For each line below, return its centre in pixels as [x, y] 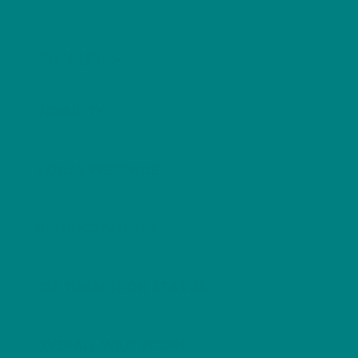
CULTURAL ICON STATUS [121, 287]
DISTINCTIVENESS [97, 228]
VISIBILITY [70, 111]
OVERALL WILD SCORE [111, 346]
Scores [80, 58]
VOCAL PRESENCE [97, 170]
